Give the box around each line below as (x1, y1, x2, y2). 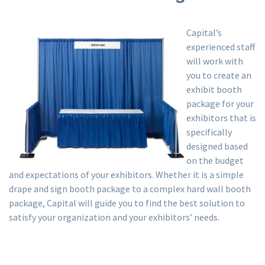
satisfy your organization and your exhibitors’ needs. (9, 211, 219, 224)
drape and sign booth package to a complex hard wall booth (9, 183, 251, 195)
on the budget (186, 154, 244, 167)
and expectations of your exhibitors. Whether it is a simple (9, 169, 244, 181)
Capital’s (186, 27, 222, 39)
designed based (186, 140, 248, 153)
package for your (186, 98, 254, 110)
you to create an (186, 69, 251, 82)
